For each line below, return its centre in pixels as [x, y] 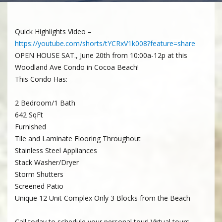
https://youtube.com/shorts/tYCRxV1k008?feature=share [105, 43]
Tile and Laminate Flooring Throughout [78, 139]
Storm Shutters [39, 174]
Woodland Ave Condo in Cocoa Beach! [77, 67]
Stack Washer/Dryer [47, 162]
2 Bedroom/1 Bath [45, 103]
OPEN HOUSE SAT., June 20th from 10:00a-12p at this [101, 55]
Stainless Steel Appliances [56, 150]
